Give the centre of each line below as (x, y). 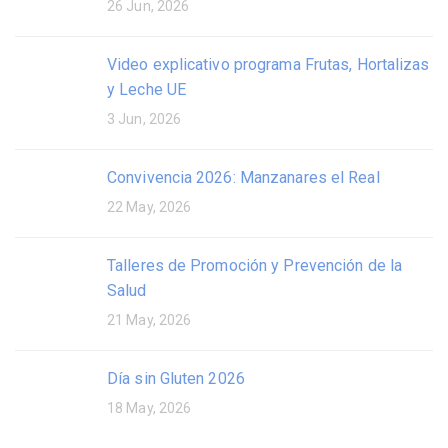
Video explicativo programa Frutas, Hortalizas (268, 65)
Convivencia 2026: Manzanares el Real (243, 178)
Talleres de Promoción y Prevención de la (255, 266)
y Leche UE (146, 90)
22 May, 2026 (149, 207)
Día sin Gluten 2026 (176, 379)
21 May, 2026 (149, 320)
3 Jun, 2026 (144, 119)
